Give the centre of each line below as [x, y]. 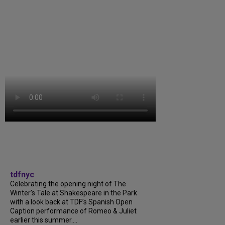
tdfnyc [22, 175]
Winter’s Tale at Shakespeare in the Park [74, 193]
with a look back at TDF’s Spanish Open [71, 202]
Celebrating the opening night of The [68, 184]
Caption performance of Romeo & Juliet [73, 211]
